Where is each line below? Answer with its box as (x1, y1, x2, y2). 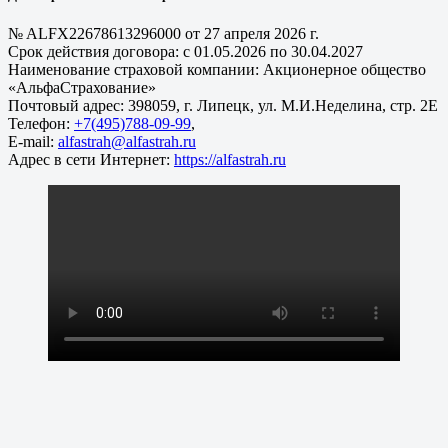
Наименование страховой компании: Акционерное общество (8, 61, 426, 79)
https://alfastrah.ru (174, 151, 286, 169)
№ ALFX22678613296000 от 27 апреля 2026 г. (8, 25, 319, 43)
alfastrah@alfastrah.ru (58, 133, 196, 151)
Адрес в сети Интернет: (8, 151, 174, 169)
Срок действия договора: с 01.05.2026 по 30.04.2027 (8, 43, 363, 61)
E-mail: (8, 133, 58, 151)
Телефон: (8, 115, 74, 133)
